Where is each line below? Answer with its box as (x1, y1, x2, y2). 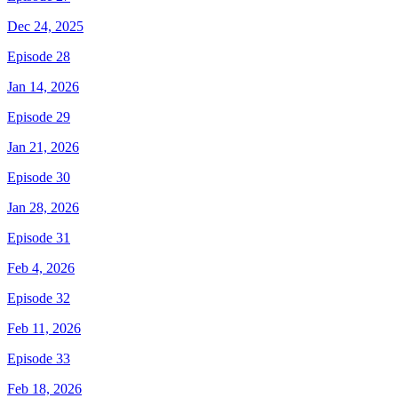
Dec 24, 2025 (7, 19, 84, 35)
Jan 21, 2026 (7, 139, 79, 155)
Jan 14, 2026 (7, 79, 79, 95)
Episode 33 (7, 351, 70, 367)
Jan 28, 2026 (7, 200, 79, 216)
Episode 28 (7, 49, 70, 65)
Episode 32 (7, 291, 70, 306)
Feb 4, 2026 (7, 260, 75, 276)
